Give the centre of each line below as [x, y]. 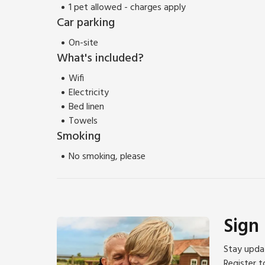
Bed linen [86, 107]
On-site [83, 43]
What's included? [100, 58]
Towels [83, 121]
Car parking [86, 23]
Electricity [89, 93]
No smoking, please [107, 156]
